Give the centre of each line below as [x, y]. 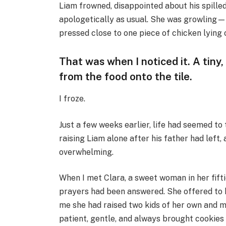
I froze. [72, 99]
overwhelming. [87, 152]
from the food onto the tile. [126, 76]
